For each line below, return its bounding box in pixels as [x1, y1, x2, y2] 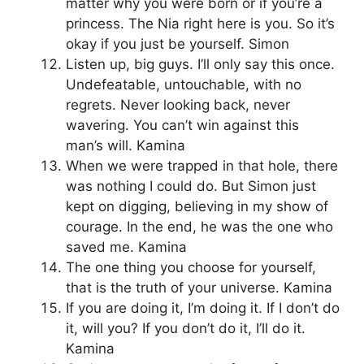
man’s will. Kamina [66, 137, 185, 154]
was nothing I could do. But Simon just [66, 178, 316, 195]
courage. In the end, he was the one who [66, 219, 333, 236]
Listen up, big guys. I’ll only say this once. [66, 56, 335, 73]
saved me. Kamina [66, 239, 187, 256]
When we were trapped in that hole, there [66, 158, 338, 175]
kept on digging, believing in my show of [66, 198, 328, 215]
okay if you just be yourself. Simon [66, 36, 289, 53]
